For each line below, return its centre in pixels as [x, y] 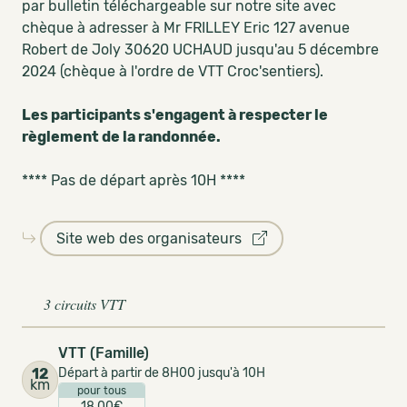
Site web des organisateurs [154, 238]
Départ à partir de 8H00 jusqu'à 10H [162, 373]
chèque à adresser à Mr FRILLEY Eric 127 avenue [186, 28]
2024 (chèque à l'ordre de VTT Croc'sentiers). [173, 71]
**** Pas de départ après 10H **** [134, 180]
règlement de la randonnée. [121, 137]
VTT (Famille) [104, 353]
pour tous [102, 391]
